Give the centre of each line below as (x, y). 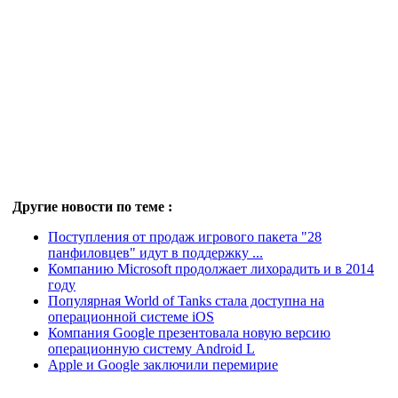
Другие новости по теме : (92, 207)
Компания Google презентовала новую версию (189, 333)
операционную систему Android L (151, 349)
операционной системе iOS (131, 317)
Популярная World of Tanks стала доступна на (186, 301)
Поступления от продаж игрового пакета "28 (185, 237)
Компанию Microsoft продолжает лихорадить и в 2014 (211, 269)
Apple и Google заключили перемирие (163, 365)
